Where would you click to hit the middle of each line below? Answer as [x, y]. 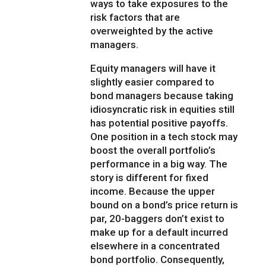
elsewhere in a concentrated [155, 246]
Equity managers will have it [153, 69]
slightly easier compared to [153, 82]
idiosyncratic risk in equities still [163, 110]
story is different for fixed [150, 178]
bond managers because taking [162, 96]
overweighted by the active [152, 31]
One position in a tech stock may [164, 137]
